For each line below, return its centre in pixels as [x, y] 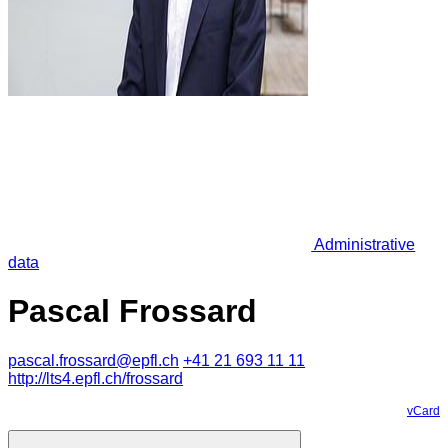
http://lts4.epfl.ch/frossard [95, 378]
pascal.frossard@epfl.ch [93, 360]
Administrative [363, 244]
